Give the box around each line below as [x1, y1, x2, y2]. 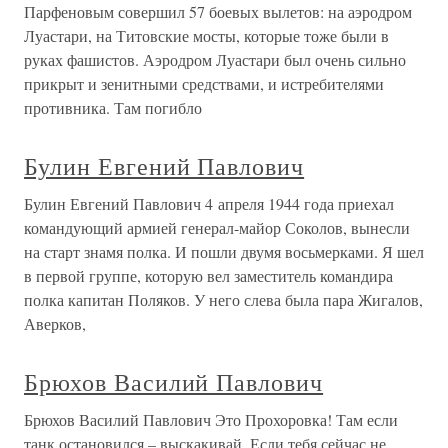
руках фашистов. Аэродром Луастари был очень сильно [24, 49, 406, 71]
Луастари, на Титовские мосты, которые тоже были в [24, 25, 389, 47]
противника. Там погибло [24, 97, 202, 119]
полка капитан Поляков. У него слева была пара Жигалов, [24, 289, 423, 311]
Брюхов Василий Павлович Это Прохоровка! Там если [24, 409, 398, 431]
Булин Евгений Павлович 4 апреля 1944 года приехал [24, 193, 394, 215]
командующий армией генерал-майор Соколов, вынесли [24, 217, 410, 239]
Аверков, [24, 313, 86, 335]
